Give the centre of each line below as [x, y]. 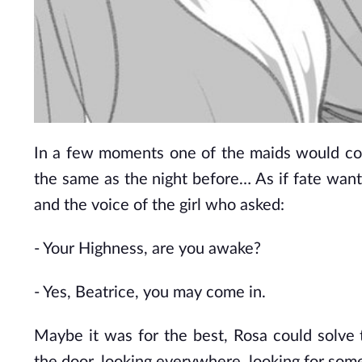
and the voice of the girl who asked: [159, 205]
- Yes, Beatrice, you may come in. [150, 293]
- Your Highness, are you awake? [147, 249]
